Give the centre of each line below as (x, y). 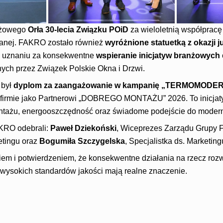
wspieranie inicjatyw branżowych (159, 55)
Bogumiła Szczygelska (82, 141)
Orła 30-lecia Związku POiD (78, 29)
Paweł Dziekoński (83, 128)
